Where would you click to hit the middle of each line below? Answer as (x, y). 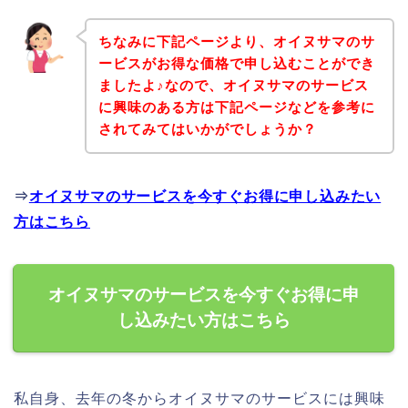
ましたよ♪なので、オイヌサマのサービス (233, 86)
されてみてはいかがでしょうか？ (207, 129)
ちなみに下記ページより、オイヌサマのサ (236, 42)
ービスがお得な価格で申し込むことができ (236, 64)
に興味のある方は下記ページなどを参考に (236, 107)
